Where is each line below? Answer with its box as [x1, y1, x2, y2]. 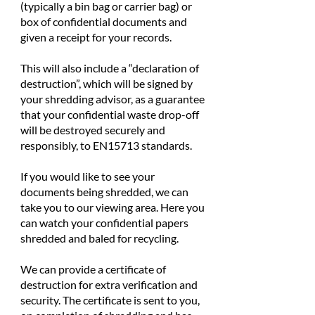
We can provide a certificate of [20, 262, 166, 276]
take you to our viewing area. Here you [20, 200, 205, 214]
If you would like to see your [20, 169, 155, 184]
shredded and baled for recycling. [20, 231, 179, 245]
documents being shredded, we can [20, 185, 188, 199]
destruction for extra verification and [20, 278, 198, 292]
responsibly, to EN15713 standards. [20, 139, 194, 153]
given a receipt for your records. [20, 30, 172, 44]
